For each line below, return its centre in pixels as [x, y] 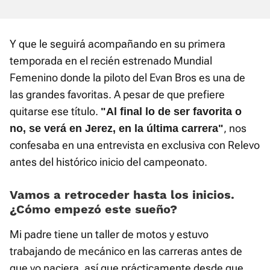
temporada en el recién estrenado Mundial [111, 61]
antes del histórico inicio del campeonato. [108, 162]
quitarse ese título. [55, 111]
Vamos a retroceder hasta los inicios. [122, 195]
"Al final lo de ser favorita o [171, 112]
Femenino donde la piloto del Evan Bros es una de [127, 78]
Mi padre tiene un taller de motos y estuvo [109, 234]
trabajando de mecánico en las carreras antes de [126, 251]
